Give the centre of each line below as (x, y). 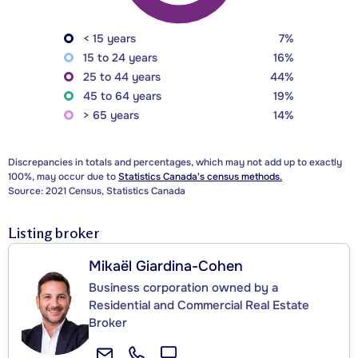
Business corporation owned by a (183, 288)
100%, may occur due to (63, 177)
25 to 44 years (122, 77)
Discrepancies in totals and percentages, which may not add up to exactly (175, 163)
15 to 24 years (120, 58)
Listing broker (54, 234)
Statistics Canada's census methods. (200, 177)
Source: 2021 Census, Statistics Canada (97, 191)
